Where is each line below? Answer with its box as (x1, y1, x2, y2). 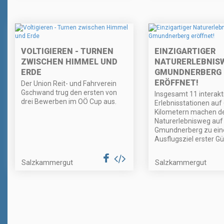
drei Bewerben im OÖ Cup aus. (21, 97, 116, 106)
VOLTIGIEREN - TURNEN (21, 46, 113, 56)
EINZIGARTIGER (154, 46, 215, 56)
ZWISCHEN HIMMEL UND (21, 57, 117, 67)
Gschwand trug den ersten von (21, 88, 117, 97)
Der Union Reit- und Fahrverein (21, 79, 116, 88)
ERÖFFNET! (154, 78, 198, 88)
